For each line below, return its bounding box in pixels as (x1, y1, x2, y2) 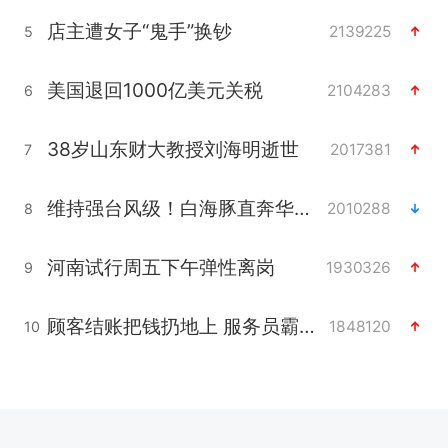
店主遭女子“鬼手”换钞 (46, 19, 232, 44)
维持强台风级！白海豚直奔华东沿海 (293, 196, 310, 221)
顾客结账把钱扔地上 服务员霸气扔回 (298, 314, 315, 339)
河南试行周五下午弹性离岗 (46, 255, 275, 280)
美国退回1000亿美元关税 (46, 78, 263, 103)
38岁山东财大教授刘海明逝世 (46, 137, 299, 162)
